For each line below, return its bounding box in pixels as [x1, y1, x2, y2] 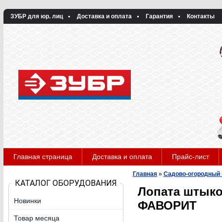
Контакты [186, 13, 215, 20]
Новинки [13, 197, 41, 205]
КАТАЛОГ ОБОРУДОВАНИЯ [14, 178, 117, 188]
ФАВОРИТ [137, 199, 197, 212]
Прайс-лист [171, 153, 209, 161]
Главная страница [13, 153, 72, 161]
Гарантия [145, 13, 173, 20]
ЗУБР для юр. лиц [10, 13, 63, 20]
